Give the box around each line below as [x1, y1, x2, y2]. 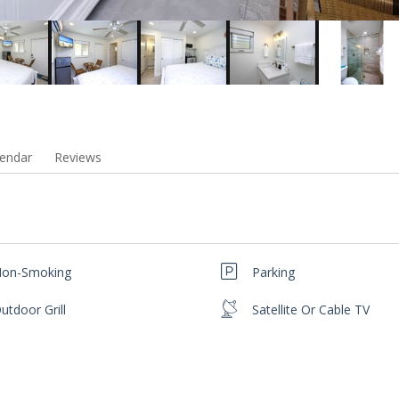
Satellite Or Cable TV [252, 301, 370, 319]
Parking [252, 264, 296, 281]
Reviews [53, 148, 102, 166]
